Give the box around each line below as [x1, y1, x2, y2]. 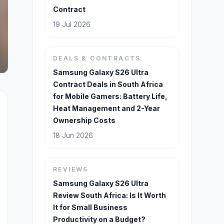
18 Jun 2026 [53, 131, 93, 139]
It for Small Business [53, 203, 127, 211]
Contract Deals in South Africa [53, 80, 163, 88]
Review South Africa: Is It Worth [53, 191, 166, 199]
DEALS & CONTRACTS [53, 54, 141, 62]
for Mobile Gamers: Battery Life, [53, 92, 167, 100]
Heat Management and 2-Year [53, 104, 160, 112]
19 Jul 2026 [53, 20, 90, 28]
